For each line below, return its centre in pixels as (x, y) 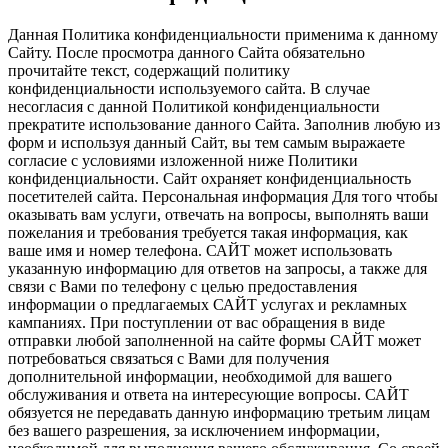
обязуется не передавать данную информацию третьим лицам (219, 412)
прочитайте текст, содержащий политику (149, 70)
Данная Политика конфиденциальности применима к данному (223, 34)
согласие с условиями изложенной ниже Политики (183, 160)
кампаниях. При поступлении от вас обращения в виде (196, 322)
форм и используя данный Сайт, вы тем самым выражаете (206, 142)
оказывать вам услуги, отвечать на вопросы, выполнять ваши (218, 214)
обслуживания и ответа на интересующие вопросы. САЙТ (208, 394)
